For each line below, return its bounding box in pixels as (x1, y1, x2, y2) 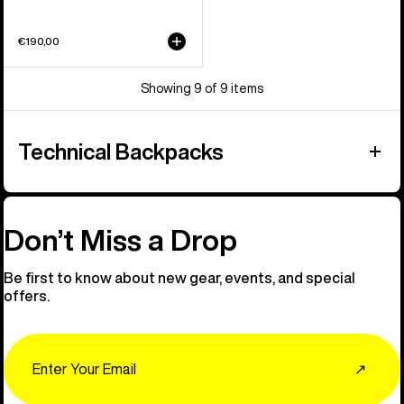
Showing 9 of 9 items (141, 81, 263, 95)
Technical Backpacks (18, 140, 224, 162)
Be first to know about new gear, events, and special (4, 270, 355, 285)
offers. (4, 288, 50, 303)
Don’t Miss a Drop (4, 225, 237, 254)
